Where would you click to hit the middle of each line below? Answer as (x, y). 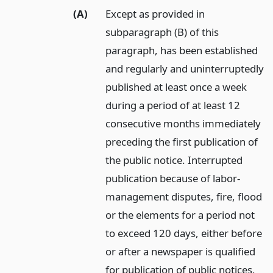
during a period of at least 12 (173, 105)
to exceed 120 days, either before (184, 233)
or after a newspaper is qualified (181, 251)
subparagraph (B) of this (162, 32)
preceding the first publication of (182, 141)
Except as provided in (155, 13)
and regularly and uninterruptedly (185, 68)
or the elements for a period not (180, 214)
